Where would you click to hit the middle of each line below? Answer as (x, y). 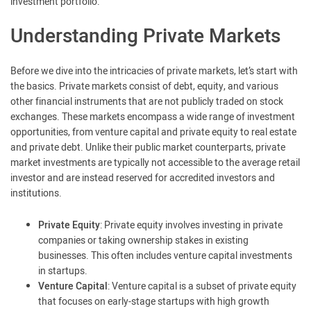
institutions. (36, 193)
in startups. (63, 271)
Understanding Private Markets (145, 36)
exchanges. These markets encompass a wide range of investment (153, 117)
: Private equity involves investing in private (191, 225)
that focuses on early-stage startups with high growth (154, 302)
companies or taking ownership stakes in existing (143, 241)
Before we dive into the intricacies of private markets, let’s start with (154, 71)
